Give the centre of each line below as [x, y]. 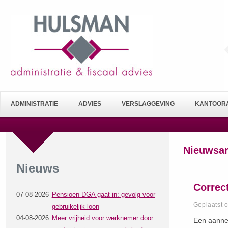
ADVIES [90, 104]
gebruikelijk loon [75, 206]
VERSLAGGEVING [148, 104]
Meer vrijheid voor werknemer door [102, 218]
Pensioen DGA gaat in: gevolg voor [103, 194]
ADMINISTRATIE [34, 104]
